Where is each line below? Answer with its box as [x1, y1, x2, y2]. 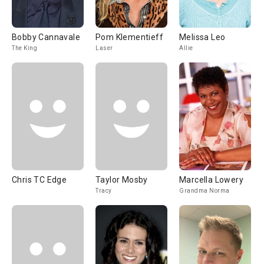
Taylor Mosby [95, 175, 148, 184]
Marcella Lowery [179, 175, 243, 184]
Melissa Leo [179, 32, 226, 42]
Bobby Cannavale [12, 32, 80, 42]
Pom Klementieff [95, 32, 163, 42]
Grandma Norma [179, 187, 230, 194]
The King [12, 45, 37, 51]
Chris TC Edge [12, 175, 67, 184]
